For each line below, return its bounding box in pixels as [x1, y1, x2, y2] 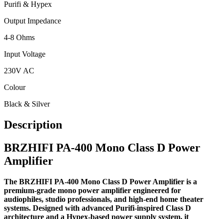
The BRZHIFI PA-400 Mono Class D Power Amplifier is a [4, 177, 197, 186]
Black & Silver [4, 100, 50, 109]
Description [4, 118, 62, 131]
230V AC [4, 66, 34, 75]
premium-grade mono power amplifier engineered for [4, 186, 181, 195]
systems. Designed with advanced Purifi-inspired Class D [4, 203, 191, 212]
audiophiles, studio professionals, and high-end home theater [4, 195, 203, 203]
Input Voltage [4, 50, 45, 59]
